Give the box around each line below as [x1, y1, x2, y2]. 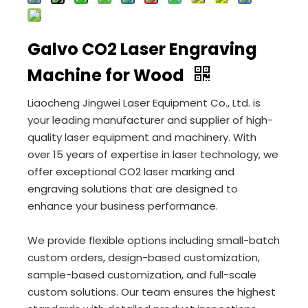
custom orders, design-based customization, [27, 250, 260, 265]
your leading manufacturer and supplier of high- [27, 113, 273, 127]
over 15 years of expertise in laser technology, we [27, 147, 278, 162]
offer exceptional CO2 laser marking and [27, 164, 234, 179]
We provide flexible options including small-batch [27, 233, 280, 247]
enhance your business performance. [27, 199, 218, 213]
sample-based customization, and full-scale [27, 267, 256, 282]
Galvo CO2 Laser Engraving [27, 38, 257, 60]
